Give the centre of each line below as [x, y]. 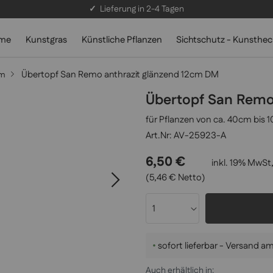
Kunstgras [46, 40]
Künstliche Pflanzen [122, 40]
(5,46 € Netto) [175, 178]
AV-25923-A [200, 136]
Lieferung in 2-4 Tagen [140, 9]
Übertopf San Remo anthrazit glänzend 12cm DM [120, 75]
